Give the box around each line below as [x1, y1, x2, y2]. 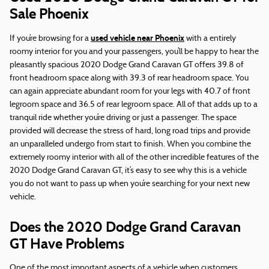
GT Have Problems [10, 235, 124, 253]
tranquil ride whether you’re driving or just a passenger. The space [10, 113, 237, 123]
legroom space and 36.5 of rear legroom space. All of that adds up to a [10, 100, 258, 110]
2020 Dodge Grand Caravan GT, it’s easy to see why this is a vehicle [10, 166, 247, 176]
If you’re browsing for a [10, 34, 91, 44]
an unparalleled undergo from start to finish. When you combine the [10, 140, 251, 150]
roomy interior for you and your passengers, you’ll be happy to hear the [10, 47, 259, 57]
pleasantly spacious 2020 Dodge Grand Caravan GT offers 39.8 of [10, 61, 244, 70]
